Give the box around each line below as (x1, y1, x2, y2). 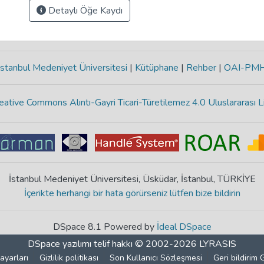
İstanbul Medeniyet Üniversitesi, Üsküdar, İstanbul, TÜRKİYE (8, 173, 256, 186)
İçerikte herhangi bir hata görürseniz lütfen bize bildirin (24, 187, 240, 200)
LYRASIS (199, 237, 236, 250)
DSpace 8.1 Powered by (52, 220, 157, 233)
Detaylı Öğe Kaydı (46, 4, 123, 17)
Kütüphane (133, 61, 181, 74)
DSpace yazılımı (28, 237, 91, 250)
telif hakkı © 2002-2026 (91, 237, 199, 250)
